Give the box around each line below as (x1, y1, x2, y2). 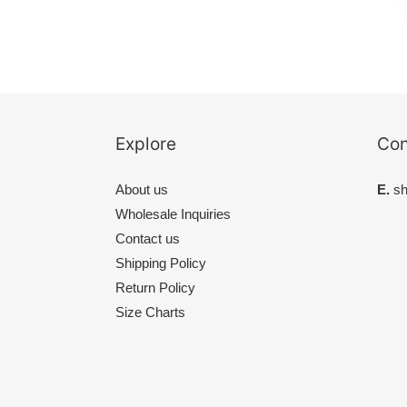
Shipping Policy (115, 255, 206, 272)
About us (115, 182, 168, 198)
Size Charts (115, 304, 185, 321)
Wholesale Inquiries (115, 206, 231, 223)
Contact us (115, 231, 180, 247)
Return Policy (115, 280, 195, 296)
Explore (115, 134, 176, 154)
